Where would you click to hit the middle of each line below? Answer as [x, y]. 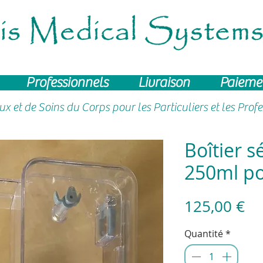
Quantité [204, 233]
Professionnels [67, 82]
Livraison [163, 82]
